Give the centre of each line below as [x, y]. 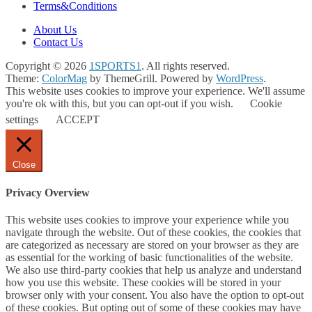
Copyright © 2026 [47, 65]
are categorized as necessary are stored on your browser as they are [152, 245]
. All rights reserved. [186, 65]
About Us [55, 29]
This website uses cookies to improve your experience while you [147, 220]
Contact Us [58, 42]
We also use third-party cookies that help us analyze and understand [154, 270]
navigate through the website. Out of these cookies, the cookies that [153, 233]
